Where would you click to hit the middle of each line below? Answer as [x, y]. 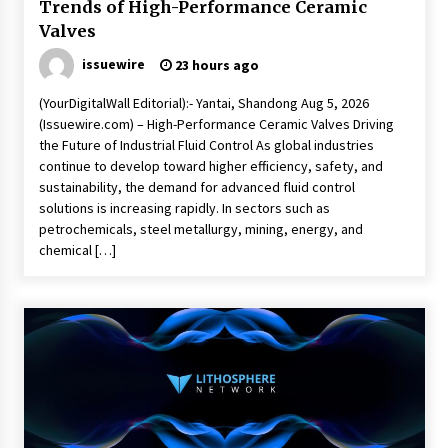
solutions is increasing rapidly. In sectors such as [184, 208]
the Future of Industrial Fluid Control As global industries [206, 145]
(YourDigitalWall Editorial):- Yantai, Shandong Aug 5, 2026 [203, 103]
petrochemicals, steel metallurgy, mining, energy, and [200, 229]
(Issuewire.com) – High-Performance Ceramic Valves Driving [216, 124]
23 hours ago [215, 65]
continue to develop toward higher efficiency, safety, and [210, 166]
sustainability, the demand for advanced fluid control [196, 187]
